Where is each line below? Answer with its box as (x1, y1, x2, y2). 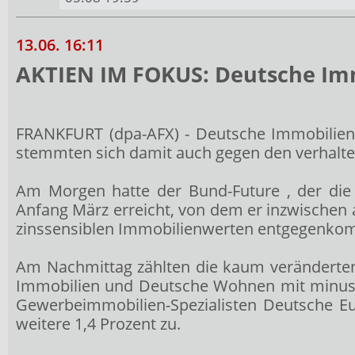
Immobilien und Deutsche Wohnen (16, 274, 281, 296)
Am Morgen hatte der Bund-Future (16, 179, 287, 201)
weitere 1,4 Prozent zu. (16, 312, 181, 334)
